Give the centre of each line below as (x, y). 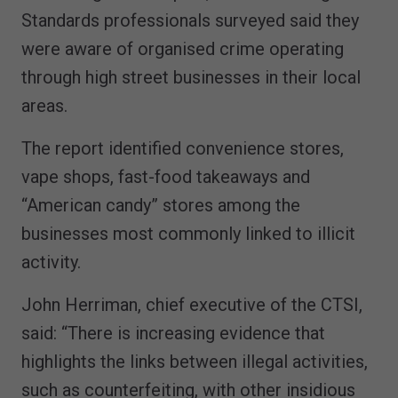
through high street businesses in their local (191, 78)
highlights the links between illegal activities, (195, 362)
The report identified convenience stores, (183, 149)
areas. (44, 106)
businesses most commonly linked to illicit (188, 234)
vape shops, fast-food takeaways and (166, 177)
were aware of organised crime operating (183, 49)
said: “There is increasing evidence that (173, 334)
